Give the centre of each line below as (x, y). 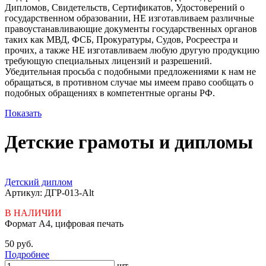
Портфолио (28, 171)
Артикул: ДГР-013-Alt (49, 192)
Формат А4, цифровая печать (64, 223)
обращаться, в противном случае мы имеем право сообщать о (129, 82)
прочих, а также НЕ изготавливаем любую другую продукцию (132, 50)
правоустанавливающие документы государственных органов (131, 28)
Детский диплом (39, 182)
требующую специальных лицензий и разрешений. (108, 61)
